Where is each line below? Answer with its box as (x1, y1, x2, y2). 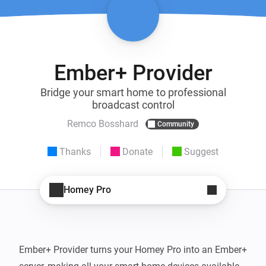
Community (157, 119, 194, 128)
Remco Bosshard (67, 118, 138, 130)
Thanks (59, 145, 91, 157)
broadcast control (91, 98, 175, 111)
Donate (122, 145, 153, 157)
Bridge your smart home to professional (40, 85, 226, 99)
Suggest (184, 145, 218, 157)
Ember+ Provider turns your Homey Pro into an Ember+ (19, 243, 247, 255)
